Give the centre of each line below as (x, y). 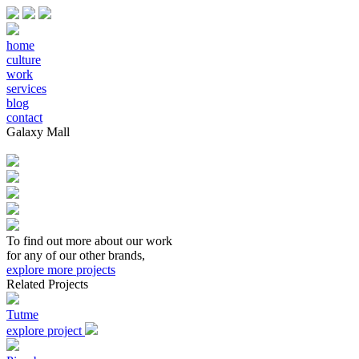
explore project (44, 331)
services (26, 89)
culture (24, 60)
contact (24, 117)
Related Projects (47, 284)
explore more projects (61, 270)
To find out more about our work (89, 241)
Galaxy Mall (38, 132)
